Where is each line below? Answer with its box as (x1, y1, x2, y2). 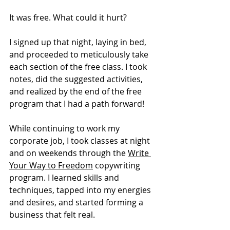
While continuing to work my (9, 123, 122, 135)
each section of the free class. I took (9, 61, 149, 73)
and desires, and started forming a (9, 197, 145, 208)
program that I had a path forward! (9, 98, 146, 110)
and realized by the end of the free (9, 86, 144, 98)
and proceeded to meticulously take (9, 49, 150, 61)
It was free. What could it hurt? (9, 12, 127, 24)
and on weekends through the (9, 147, 128, 159)
